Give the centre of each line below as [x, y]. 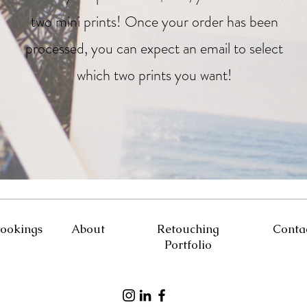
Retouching [188, 229]
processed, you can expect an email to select [154, 48]
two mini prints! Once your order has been [154, 21]
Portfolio [188, 244]
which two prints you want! [154, 75]
